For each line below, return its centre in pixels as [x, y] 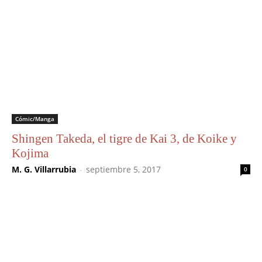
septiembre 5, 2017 [123, 169]
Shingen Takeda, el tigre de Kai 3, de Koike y [124, 138]
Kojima [30, 153]
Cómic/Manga [35, 118]
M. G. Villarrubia [44, 169]
